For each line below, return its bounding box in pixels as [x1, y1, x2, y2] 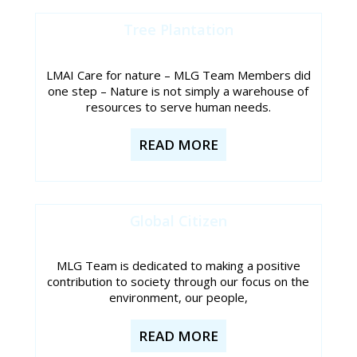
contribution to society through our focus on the [47, 273, 310, 290]
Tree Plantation [123, 20, 233, 40]
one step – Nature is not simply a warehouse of [48, 82, 309, 99]
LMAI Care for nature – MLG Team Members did [45, 66, 311, 83]
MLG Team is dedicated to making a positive [56, 257, 300, 274]
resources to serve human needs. [85, 98, 271, 115]
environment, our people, [108, 289, 248, 306]
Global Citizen [129, 211, 227, 231]
